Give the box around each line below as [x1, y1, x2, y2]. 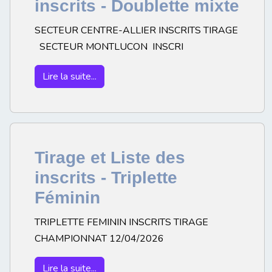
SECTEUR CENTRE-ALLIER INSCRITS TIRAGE [35, 24, 238, 38]
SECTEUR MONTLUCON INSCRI [35, 40, 183, 54]
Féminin [35, 188, 100, 208]
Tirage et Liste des [35, 148, 185, 168]
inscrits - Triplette [35, 168, 177, 188]
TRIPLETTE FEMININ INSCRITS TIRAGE [35, 216, 208, 229]
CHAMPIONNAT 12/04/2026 [35, 232, 169, 246]
